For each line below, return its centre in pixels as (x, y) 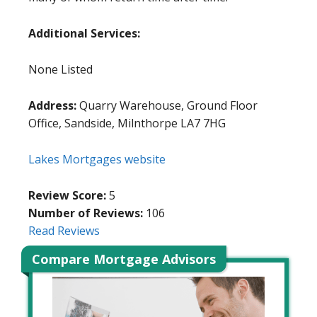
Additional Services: (84, 34)
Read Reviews (64, 231)
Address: (52, 106)
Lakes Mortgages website (97, 160)
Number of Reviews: (86, 213)
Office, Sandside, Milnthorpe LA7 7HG (127, 123)
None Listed (60, 70)
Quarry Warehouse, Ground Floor (167, 106)
